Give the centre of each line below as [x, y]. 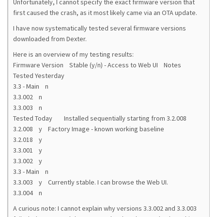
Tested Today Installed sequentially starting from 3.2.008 [100, 118]
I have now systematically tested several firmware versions [100, 28]
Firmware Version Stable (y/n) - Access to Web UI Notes [97, 65]
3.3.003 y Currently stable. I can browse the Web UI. [91, 182]
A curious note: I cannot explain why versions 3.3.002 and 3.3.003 [105, 208]
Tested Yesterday [45, 76]
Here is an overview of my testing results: [73, 54]
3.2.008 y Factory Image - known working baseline [89, 129]
